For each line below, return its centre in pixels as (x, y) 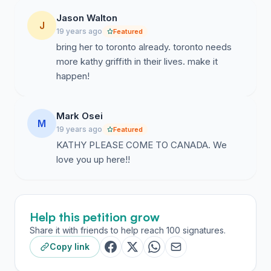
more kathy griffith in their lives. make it (137, 61)
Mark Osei (80, 116)
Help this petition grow (95, 217)
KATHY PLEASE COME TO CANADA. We (142, 145)
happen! (73, 76)
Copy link (70, 247)
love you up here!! (93, 159)
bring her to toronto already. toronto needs (144, 47)
